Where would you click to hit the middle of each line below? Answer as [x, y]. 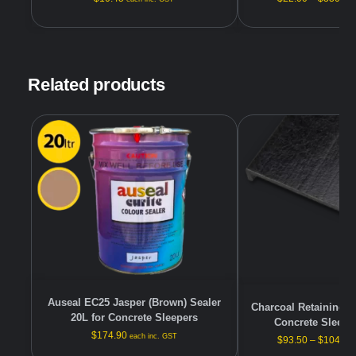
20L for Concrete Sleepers [134, 317]
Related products [97, 85]
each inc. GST [153, 336]
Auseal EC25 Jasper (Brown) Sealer [134, 302]
